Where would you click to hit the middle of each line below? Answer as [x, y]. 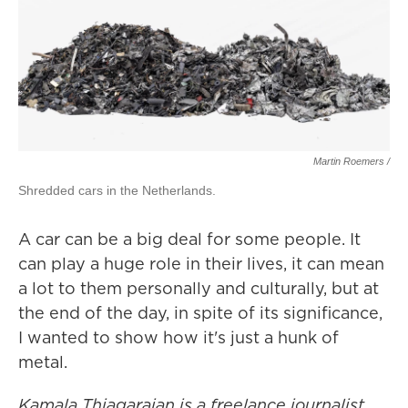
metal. [43, 362]
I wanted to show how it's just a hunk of [178, 337]
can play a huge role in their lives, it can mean [201, 264]
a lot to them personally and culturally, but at [199, 288]
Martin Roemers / [352, 161]
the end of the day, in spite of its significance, [200, 313]
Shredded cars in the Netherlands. [117, 190]
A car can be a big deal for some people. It [189, 239]
